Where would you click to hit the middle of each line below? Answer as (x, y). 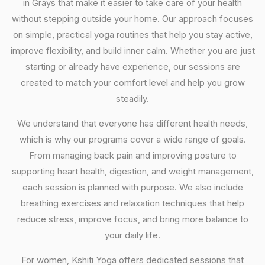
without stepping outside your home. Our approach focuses (132, 19)
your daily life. (132, 235)
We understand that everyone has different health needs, (132, 123)
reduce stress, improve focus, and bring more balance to (132, 219)
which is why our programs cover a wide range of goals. (132, 139)
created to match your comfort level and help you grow (132, 83)
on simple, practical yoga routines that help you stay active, (132, 35)
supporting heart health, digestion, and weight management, (132, 171)
